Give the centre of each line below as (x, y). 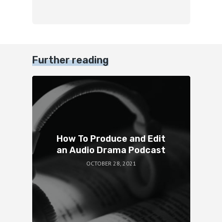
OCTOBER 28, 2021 (111, 163)
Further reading (70, 60)
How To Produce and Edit (111, 139)
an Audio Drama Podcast (111, 150)
